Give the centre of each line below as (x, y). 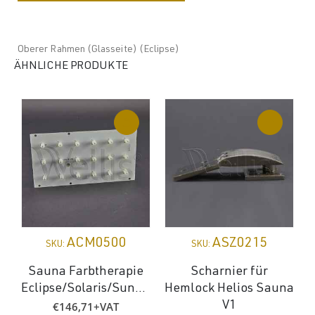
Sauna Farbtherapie (86, 272)
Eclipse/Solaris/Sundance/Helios (140, 289)
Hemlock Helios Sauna (229, 289)
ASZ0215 (240, 244)
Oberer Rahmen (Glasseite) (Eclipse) (99, 50)
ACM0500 (96, 244)
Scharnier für (229, 272)
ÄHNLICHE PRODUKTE (71, 66)
